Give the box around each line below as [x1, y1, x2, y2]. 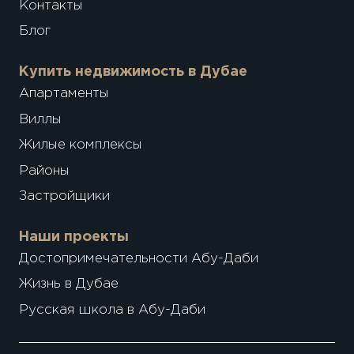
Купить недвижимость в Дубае [18, 66, 247, 79]
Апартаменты [18, 88, 109, 100]
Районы [18, 164, 70, 177]
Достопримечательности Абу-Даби [18, 252, 258, 265]
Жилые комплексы [18, 139, 142, 152]
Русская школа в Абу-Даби [18, 304, 205, 316]
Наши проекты [18, 231, 129, 244]
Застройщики [18, 190, 110, 203]
